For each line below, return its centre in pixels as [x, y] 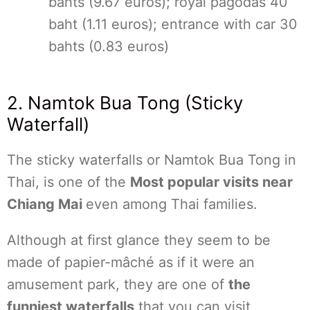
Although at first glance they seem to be [139, 240]
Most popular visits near [211, 182]
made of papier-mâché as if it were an [131, 262]
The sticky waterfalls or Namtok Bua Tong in [152, 160]
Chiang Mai [46, 204]
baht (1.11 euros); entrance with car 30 [173, 24]
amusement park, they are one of [118, 284]
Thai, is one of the [69, 182]
